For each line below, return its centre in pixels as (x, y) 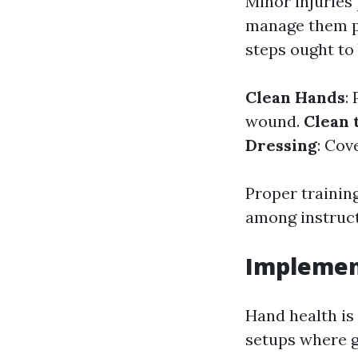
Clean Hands (295, 97)
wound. (274, 121)
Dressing (281, 145)
